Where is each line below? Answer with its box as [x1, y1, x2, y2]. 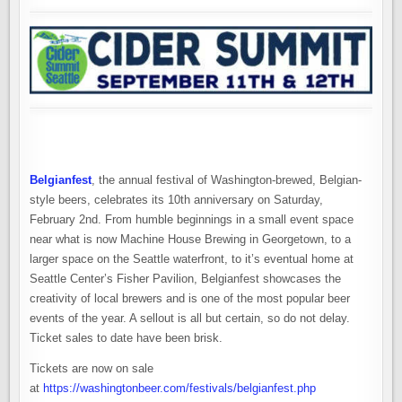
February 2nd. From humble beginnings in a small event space [30, 213, 354, 227]
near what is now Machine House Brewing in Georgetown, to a [30, 232, 352, 247]
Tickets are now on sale [30, 362, 154, 376]
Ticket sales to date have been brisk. [30, 331, 223, 345]
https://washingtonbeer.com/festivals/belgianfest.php [43, 381, 317, 396]
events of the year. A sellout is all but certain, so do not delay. [30, 311, 351, 326]
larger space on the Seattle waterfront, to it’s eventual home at [30, 252, 354, 267]
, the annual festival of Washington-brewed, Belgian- [92, 173, 363, 188]
